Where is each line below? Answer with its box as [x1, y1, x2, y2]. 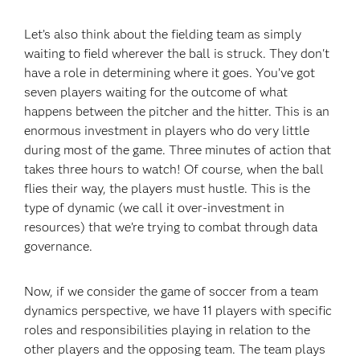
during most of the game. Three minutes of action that [24, 142, 332, 157]
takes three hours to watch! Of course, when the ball [24, 162, 325, 177]
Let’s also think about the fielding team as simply [24, 27, 302, 42]
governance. [24, 239, 93, 254]
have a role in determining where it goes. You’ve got [24, 65, 316, 80]
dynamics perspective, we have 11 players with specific [24, 303, 333, 318]
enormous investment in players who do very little [24, 123, 310, 138]
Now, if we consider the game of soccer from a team [24, 284, 319, 299]
